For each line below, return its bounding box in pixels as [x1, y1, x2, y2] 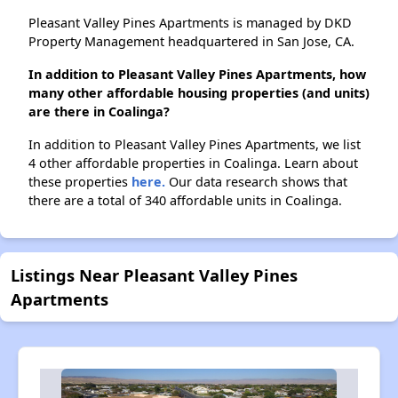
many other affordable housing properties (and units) [28, 84, 370, 102]
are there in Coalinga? [28, 103, 170, 121]
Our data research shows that [165, 173, 347, 191]
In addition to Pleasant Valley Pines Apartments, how [28, 66, 366, 84]
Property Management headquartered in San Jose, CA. [28, 33, 354, 51]
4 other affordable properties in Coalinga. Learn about [28, 155, 358, 172]
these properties [28, 173, 131, 191]
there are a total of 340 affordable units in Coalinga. [28, 192, 342, 210]
